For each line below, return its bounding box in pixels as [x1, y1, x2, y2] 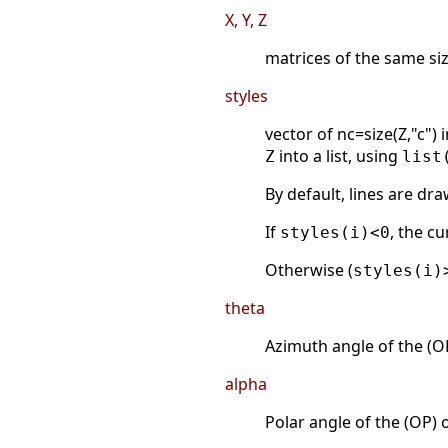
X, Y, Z [225, 9, 267, 32]
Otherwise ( [265, 259, 353, 282]
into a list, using [275, 145, 402, 168]
